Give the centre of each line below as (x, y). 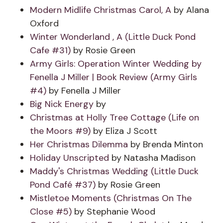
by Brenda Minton (167, 144)
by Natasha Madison (154, 158)
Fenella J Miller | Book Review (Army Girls (113, 77)
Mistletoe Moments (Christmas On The (111, 198)
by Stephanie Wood (113, 212)
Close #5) (51, 212)
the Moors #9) (60, 131)
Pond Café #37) (63, 185)
